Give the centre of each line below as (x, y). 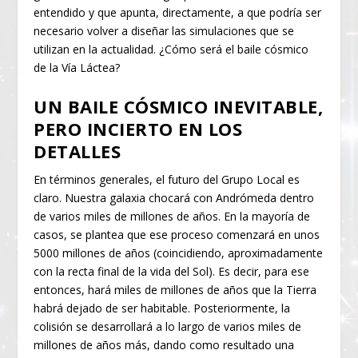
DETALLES (78, 151)
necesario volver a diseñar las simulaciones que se (164, 31)
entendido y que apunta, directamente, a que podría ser (178, 13)
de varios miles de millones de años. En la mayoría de (172, 216)
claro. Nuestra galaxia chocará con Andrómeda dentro (174, 197)
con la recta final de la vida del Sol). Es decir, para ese (172, 271)
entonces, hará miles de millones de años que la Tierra (175, 289)
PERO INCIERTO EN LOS (138, 128)
